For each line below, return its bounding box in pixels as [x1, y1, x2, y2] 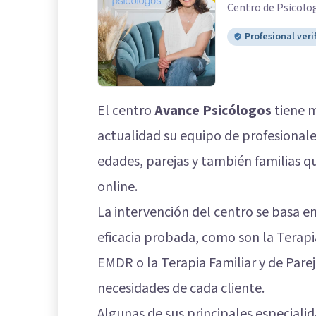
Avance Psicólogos [154, 100, 272, 121]
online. [97, 176, 138, 197]
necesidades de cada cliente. [97, 278, 265, 298]
